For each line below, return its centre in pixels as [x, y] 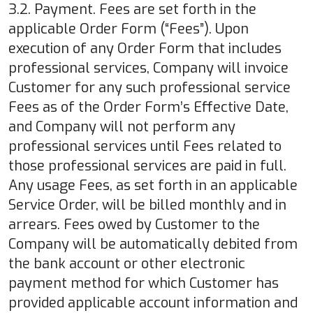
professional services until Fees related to [145, 146]
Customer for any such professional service [150, 87]
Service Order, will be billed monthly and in [147, 205]
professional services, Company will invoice [148, 68]
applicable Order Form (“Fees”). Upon [129, 29]
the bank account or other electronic [127, 263]
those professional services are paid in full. [147, 166]
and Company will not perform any [122, 126]
